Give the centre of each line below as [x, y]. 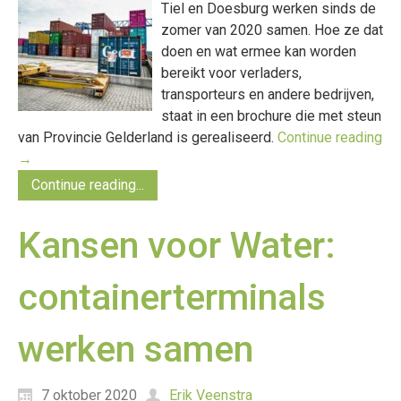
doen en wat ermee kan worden [259, 51]
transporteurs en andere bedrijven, [268, 94]
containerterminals [172, 297]
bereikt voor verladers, [231, 73]
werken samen [136, 349]
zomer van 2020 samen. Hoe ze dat [272, 30]
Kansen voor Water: [177, 245]
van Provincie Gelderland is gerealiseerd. [148, 137]
